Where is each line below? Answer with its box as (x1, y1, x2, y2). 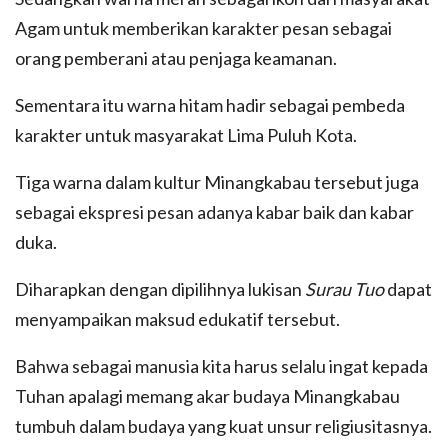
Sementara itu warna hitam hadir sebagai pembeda (15, 94, 405, 117)
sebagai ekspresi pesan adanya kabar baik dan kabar (15, 201, 414, 224)
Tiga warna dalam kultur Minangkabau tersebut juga (15, 171, 419, 194)
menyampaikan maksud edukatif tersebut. (15, 308, 340, 331)
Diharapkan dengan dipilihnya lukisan (15, 278, 305, 301)
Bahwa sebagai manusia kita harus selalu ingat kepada (15, 355, 428, 378)
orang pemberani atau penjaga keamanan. (15, 47, 337, 70)
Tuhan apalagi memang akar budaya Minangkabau (15, 385, 400, 408)
